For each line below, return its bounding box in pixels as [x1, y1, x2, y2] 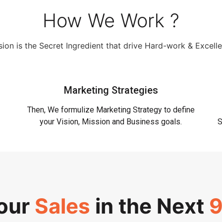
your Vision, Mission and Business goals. [40, 116, 182, 126]
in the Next [90, 193, 209, 219]
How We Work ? [43, 8, 179, 32]
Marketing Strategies [63, 84, 158, 96]
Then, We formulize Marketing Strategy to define [27, 105, 195, 114]
